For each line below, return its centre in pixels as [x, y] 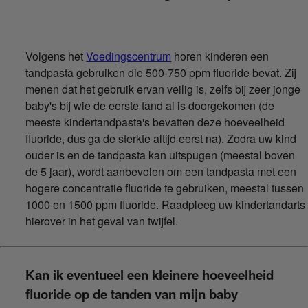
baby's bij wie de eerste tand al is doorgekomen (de [150, 105]
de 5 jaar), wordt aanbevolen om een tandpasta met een [161, 171]
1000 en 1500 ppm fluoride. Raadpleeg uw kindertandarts [166, 204]
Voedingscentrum [129, 56]
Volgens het [56, 56]
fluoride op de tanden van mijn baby [132, 294]
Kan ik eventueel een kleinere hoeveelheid [150, 275]
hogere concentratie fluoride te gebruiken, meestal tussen [165, 188]
